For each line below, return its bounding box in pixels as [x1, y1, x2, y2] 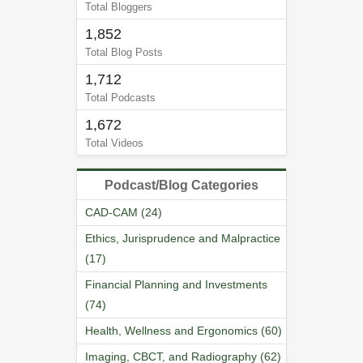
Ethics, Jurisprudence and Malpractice [85, 231, 280, 245]
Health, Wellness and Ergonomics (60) [85, 323, 282, 337]
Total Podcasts [85, 91, 156, 104]
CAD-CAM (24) [85, 205, 162, 219]
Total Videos [85, 136, 143, 149]
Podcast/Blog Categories [105, 177, 258, 192]
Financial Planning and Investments [85, 277, 267, 291]
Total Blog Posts [85, 45, 163, 58]
